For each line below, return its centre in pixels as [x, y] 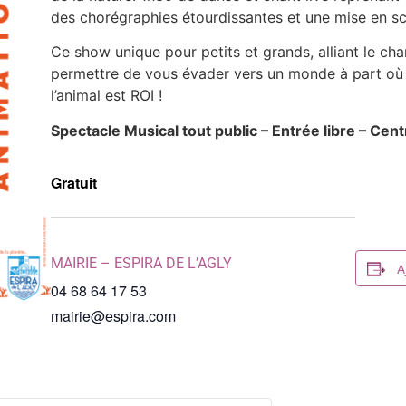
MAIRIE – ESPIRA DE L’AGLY [141, 264]
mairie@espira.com [113, 316]
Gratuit [73, 183]
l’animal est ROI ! [106, 96]
